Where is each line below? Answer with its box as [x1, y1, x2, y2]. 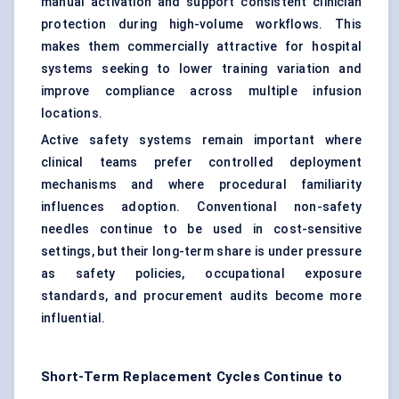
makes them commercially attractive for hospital [41, 39, 362, 54]
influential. [41, 311, 106, 326]
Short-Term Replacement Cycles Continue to [41, 369, 343, 386]
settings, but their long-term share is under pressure [41, 244, 362, 259]
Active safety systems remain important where [41, 133, 362, 148]
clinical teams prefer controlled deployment [41, 155, 362, 170]
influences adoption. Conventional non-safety [41, 199, 362, 215]
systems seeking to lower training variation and [41, 61, 362, 77]
